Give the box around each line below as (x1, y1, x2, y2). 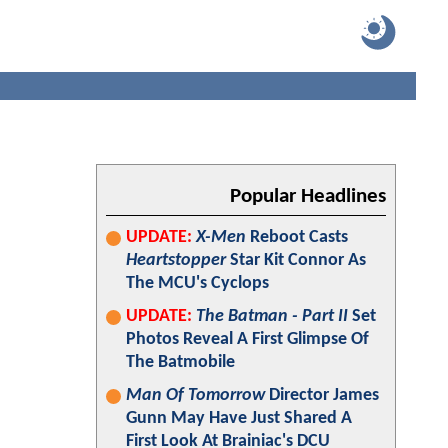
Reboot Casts (246, 228, 348, 247)
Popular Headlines (230, 186, 386, 207)
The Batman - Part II (196, 307, 348, 326)
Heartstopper (126, 251, 226, 270)
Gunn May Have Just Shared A (126, 409, 352, 428)
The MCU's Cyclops (126, 274, 269, 293)
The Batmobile (126, 353, 235, 372)
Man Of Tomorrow (126, 386, 265, 405)
